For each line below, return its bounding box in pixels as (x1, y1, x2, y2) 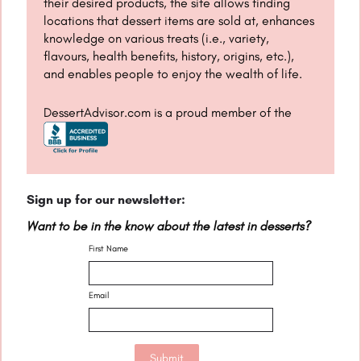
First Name (88, 243, 128, 255)
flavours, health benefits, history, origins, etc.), (44, 48, 295, 64)
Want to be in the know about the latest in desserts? (27, 218, 311, 234)
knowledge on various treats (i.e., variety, (44, 31, 270, 47)
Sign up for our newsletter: (27, 192, 186, 208)
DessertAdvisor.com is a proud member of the (44, 105, 293, 121)
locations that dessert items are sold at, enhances (44, 13, 315, 29)
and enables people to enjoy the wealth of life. (44, 66, 303, 82)
